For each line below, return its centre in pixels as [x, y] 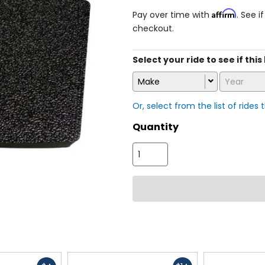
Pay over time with [172, 14]
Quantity [156, 127]
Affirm [224, 13]
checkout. [153, 28]
